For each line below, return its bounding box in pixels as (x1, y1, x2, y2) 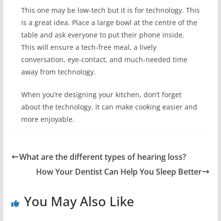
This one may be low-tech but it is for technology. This (21, 5, 200, 15)
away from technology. (21, 67, 96, 76)
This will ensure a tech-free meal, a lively (21, 42, 156, 52)
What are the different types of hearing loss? (19, 151, 186, 162)
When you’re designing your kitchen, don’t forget (21, 90, 182, 99)
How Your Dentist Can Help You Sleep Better (36, 166, 202, 177)
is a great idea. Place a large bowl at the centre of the (21, 18, 197, 27)
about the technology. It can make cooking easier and (21, 102, 197, 111)
